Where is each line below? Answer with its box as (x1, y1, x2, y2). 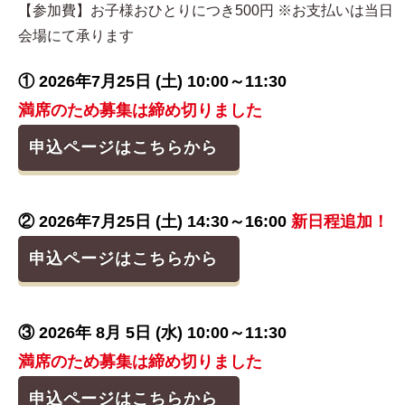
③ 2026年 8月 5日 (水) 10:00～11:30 (18, 324, 287, 343)
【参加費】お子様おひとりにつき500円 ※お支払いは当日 (18, 3, 393, 19)
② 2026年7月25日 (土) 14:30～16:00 (18, 212, 287, 231)
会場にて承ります (18, 28, 134, 44)
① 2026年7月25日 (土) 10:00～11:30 (18, 72, 287, 91)
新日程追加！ (287, 212, 389, 231)
